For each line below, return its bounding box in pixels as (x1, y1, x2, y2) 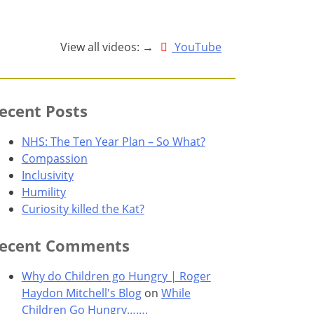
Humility (21, 184, 66, 200)
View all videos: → (60, 39, 156, 55)
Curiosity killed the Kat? (21, 200, 144, 217)
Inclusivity (21, 167, 74, 183)
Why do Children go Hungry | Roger (21, 268, 211, 284)
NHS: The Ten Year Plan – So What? (21, 133, 205, 149)
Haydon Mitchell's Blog (21, 285, 142, 301)
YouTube (172, 39, 221, 55)
